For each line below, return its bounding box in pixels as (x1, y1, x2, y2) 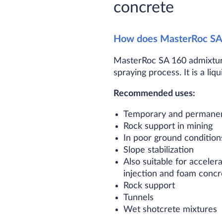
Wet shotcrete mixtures (123, 205, 218, 214)
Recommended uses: (113, 89, 195, 98)
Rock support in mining (123, 122, 213, 131)
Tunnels (123, 193, 154, 202)
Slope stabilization (123, 146, 194, 155)
